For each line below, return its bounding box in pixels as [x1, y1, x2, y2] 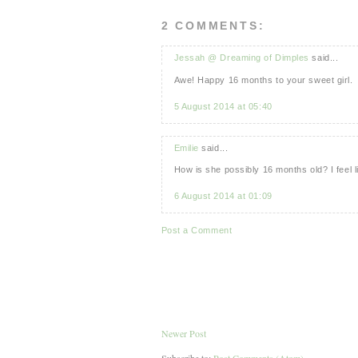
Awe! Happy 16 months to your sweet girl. [173, 74, 353, 85]
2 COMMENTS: [161, 19, 265, 33]
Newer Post [161, 327, 206, 340]
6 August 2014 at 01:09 [173, 191, 272, 201]
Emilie [173, 142, 199, 153]
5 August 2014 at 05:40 [173, 101, 272, 111]
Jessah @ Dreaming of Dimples [173, 53, 309, 63]
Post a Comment [161, 225, 233, 236]
